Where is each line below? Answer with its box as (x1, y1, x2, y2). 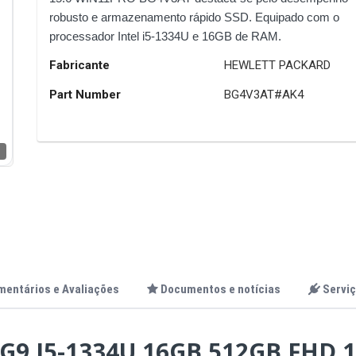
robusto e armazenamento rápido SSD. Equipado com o (49, 10, 340, 24)
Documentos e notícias (161, 282, 281, 296)
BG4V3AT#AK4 (224, 87, 304, 102)
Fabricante (49, 58, 110, 72)
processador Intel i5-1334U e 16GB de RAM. (49, 29, 282, 43)
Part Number (49, 87, 122, 102)
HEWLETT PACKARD (224, 58, 331, 72)
